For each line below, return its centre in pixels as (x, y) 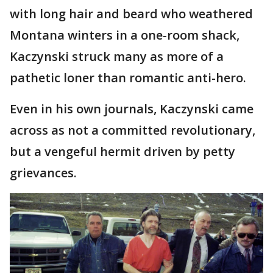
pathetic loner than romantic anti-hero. (128, 77)
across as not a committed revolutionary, (133, 130)
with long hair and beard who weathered (131, 13)
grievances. (43, 172)
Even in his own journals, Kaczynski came (132, 108)
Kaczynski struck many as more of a (117, 56)
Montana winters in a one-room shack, (125, 35)
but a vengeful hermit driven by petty (122, 151)
